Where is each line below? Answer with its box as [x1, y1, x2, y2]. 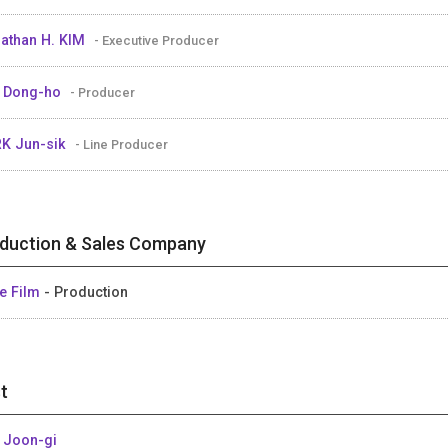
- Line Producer [75, 136, 168, 152]
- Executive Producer [94, 32, 219, 48]
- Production [44, 283, 128, 300]
